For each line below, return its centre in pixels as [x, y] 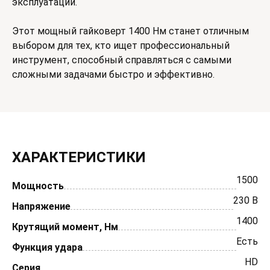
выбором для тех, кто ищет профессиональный [121, 46]
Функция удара [47, 247]
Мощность [38, 186]
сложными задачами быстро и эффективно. [113, 74]
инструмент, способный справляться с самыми [122, 60]
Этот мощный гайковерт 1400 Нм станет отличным [130, 31]
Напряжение [41, 206]
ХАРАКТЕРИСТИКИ [79, 157]
